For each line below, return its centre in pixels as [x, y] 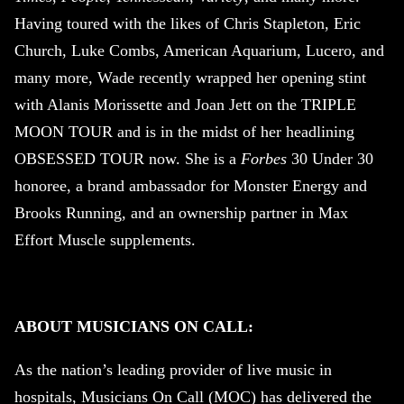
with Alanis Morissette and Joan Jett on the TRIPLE [185, 105]
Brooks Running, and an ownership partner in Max [181, 213]
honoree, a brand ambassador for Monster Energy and [191, 186]
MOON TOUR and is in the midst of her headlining [184, 132]
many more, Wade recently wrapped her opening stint [190, 78]
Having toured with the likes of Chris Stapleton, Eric [188, 24]
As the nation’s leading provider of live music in [173, 370]
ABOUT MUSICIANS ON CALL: [134, 327]
